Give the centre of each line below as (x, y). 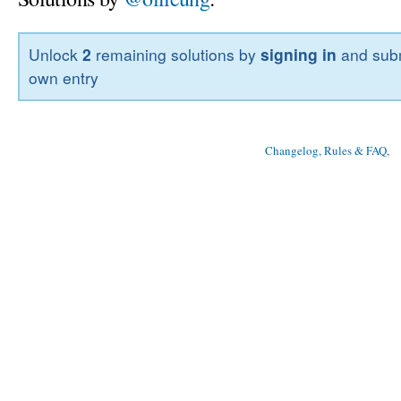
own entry (64, 78)
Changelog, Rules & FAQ (326, 151)
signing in (299, 55)
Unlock (56, 55)
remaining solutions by (176, 55)
